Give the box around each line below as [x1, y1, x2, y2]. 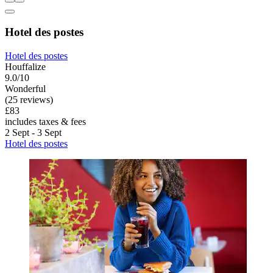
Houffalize [5, 61, 46, 72]
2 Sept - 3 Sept [5, 127, 62, 138]
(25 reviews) [5, 94, 53, 105]
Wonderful [5, 83, 46, 94]
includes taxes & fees [5, 116, 86, 127]
